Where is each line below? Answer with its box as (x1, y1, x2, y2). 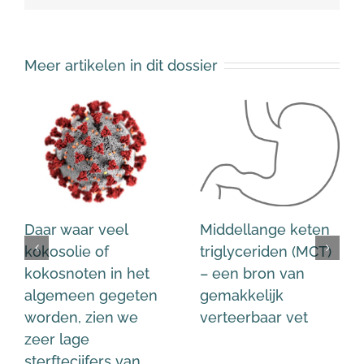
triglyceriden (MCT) (200, 242, 331, 260)
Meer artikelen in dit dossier (24, 56, 218, 74)
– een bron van (200, 264, 305, 282)
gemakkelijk (200, 286, 284, 304)
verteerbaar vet (200, 308, 308, 326)
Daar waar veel (24, 220, 128, 238)
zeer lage (24, 330, 89, 348)
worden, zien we (24, 308, 138, 326)
